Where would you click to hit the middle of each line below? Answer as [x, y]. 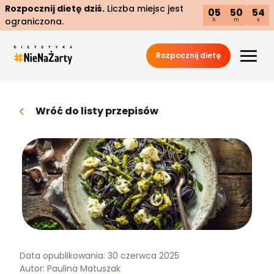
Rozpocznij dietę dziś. [55, 9]
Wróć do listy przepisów [97, 111]
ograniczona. [34, 21]
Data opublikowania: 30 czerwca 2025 [99, 256]
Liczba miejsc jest [144, 9]
